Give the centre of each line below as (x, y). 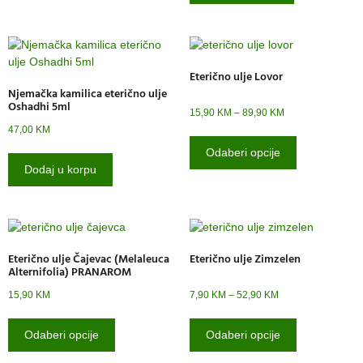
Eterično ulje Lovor (236, 76)
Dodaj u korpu (60, 169)
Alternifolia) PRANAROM (70, 271)
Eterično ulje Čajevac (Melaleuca (89, 258)
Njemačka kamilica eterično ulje (88, 93)
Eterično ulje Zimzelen (245, 258)
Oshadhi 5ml (39, 106)
